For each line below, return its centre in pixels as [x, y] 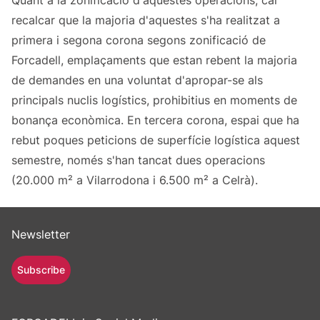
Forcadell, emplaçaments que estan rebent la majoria [154, 60]
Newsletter [41, 235]
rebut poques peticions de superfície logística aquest [156, 140]
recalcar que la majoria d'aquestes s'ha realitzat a [146, 20]
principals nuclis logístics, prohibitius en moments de [154, 100]
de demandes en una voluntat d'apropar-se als [137, 80]
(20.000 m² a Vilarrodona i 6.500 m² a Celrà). [135, 180]
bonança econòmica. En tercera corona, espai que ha [155, 120]
